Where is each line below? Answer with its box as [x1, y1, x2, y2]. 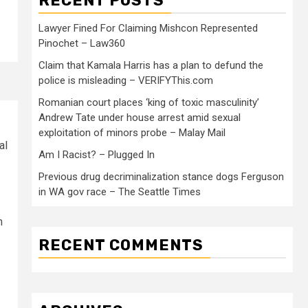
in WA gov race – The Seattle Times [38, 186, 201, 198]
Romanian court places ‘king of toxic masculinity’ [38, 96, 259, 109]
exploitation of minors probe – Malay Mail [38, 126, 225, 139]
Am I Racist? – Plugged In [38, 148, 155, 161]
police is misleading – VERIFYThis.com [38, 74, 213, 87]
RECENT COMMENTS [38, 236, 203, 254]
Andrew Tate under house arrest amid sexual [38, 111, 241, 124]
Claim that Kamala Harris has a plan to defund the [38, 59, 263, 71]
